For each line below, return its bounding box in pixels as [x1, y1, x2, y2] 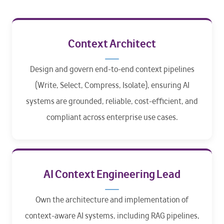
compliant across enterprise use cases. [46, 112, 178, 122]
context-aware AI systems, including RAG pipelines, [24, 210, 199, 221]
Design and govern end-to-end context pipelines [29, 64, 194, 74]
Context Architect [68, 35, 156, 51]
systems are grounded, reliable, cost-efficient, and [26, 96, 198, 106]
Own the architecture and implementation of [35, 194, 188, 205]
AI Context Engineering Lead [43, 166, 180, 182]
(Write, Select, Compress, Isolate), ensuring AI [34, 80, 189, 90]
